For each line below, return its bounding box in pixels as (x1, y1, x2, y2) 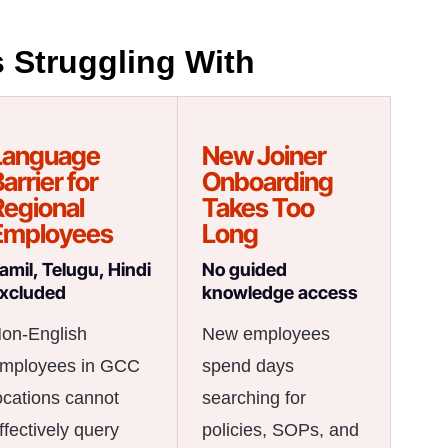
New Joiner (201, 139, 326, 171)
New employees (201, 323, 330, 344)
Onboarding (201, 165, 333, 197)
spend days (201, 355, 294, 376)
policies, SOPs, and (201, 419, 359, 440)
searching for (201, 387, 306, 408)
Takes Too (201, 191, 314, 223)
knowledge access (201, 281, 358, 303)
